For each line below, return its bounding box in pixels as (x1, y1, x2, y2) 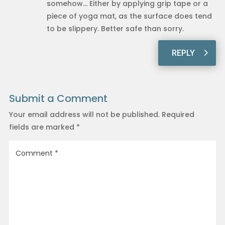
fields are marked (9, 122, 76, 132)
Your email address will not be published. (9, 109, 160, 120)
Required (161, 109, 194, 120)
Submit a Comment (9, 91, 107, 105)
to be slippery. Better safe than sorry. (46, 23, 184, 34)
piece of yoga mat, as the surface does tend (46, 11, 212, 21)
